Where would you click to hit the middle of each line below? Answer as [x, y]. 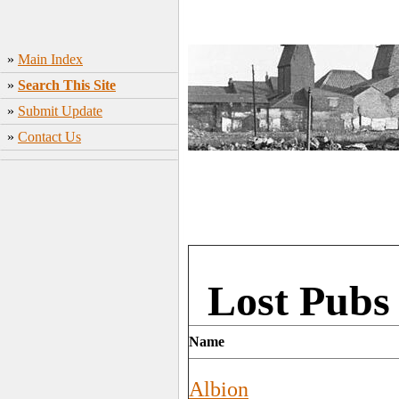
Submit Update [60, 111]
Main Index [50, 59]
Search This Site [67, 85]
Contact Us [49, 137]
